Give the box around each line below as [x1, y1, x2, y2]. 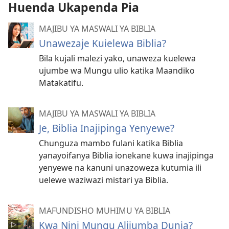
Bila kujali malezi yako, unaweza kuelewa [39, 53, 196, 64]
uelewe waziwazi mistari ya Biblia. [39, 174, 168, 186]
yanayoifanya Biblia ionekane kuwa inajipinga [39, 150, 214, 162]
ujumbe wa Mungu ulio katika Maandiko [39, 65, 195, 77]
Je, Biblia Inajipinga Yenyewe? [39, 121, 174, 135]
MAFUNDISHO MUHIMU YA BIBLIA [39, 205, 170, 217]
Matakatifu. [39, 77, 83, 89]
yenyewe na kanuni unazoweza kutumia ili [39, 162, 201, 174]
